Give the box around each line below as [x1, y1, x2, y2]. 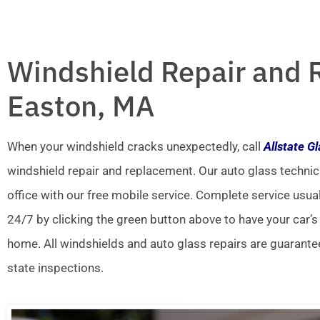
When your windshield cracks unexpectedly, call [7, 139, 264, 154]
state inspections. [7, 261, 104, 276]
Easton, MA [7, 87, 154, 125]
